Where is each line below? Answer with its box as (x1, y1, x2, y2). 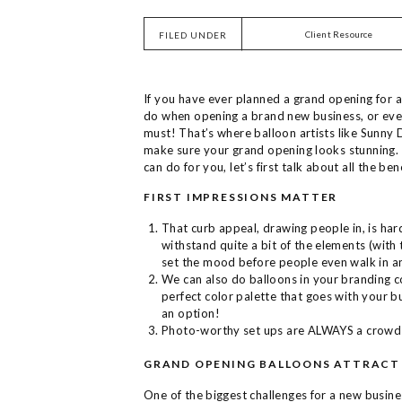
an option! (162, 306, 220, 320)
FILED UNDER (159, 30, 227, 40)
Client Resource (304, 29, 373, 39)
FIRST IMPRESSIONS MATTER (144, 190, 338, 204)
